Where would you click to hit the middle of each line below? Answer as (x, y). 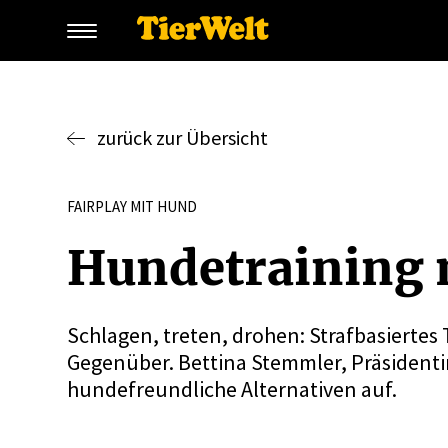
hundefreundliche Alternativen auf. (232, 389)
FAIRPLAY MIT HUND (132, 206)
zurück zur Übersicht (183, 137)
